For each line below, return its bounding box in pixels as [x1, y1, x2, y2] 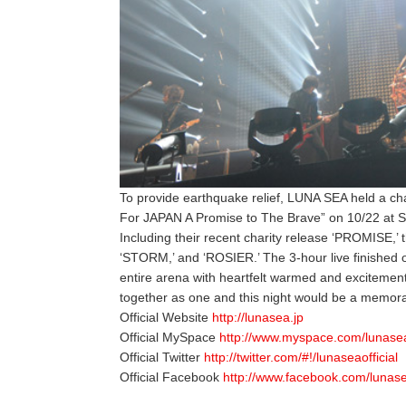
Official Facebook [120, 370, 223, 385]
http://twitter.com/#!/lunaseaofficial [204, 350, 398, 365]
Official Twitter [120, 350, 204, 365]
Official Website [120, 310, 212, 325]
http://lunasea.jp [212, 310, 304, 325]
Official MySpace [120, 330, 219, 345]
